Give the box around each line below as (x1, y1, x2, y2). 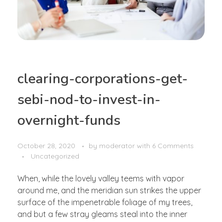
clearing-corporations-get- (17, 69, 188, 88)
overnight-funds (17, 111, 120, 130)
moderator (99, 141, 137, 151)
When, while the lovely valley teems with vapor (17, 173, 184, 184)
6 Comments (152, 141, 194, 151)
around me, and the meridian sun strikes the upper (17, 185, 201, 196)
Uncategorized (31, 152, 79, 161)
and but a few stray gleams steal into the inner (17, 209, 187, 220)
